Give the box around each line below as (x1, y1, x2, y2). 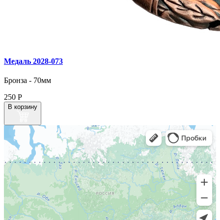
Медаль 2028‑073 (4, 56, 63, 65)
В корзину (8, 103, 37, 110)
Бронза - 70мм (4, 76, 51, 84)
